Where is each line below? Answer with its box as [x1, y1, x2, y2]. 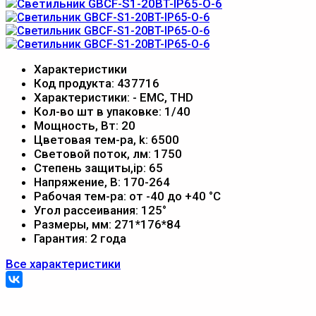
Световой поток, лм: [34, 146, 154, 161]
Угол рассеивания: [34, 202, 141, 217]
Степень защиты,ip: [34, 160, 149, 175]
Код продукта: [34, 75, 117, 90]
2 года [90, 231, 126, 245]
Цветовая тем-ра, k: [34, 132, 151, 147]
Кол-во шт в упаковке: [34, 104, 164, 119]
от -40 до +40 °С [129, 188, 221, 203]
